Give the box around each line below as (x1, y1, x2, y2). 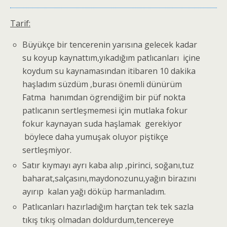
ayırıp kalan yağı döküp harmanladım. (22, 185, 166, 197)
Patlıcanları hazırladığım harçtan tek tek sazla (22, 201, 194, 213)
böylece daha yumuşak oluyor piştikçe (22, 131, 169, 142)
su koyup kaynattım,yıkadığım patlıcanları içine (22, 52, 201, 63)
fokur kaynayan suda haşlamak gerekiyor (22, 118, 182, 129)
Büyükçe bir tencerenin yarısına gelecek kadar (22, 39, 198, 50)
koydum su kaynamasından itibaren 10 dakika (22, 65, 196, 77)
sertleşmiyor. (22, 144, 72, 156)
